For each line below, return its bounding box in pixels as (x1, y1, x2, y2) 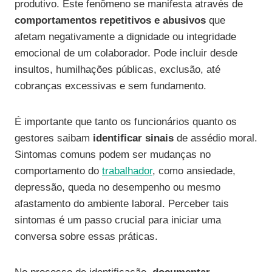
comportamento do (15, 165, 102, 177)
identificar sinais (93, 132, 174, 144)
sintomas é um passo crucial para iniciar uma (15, 214, 221, 226)
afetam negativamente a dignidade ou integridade (15, 31, 236, 43)
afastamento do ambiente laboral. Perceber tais (15, 198, 229, 210)
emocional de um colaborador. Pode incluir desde (15, 47, 237, 59)
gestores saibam (15, 132, 93, 144)
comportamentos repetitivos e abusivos (15, 15, 206, 27)
